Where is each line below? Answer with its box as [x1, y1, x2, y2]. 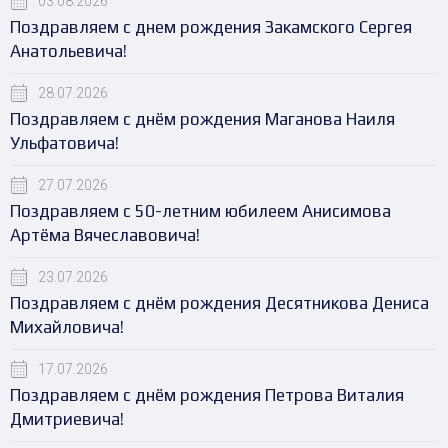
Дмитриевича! [10, 409, 124, 429]
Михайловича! [10, 317, 124, 337]
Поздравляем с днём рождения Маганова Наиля [10, 109, 395, 129]
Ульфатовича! [10, 133, 119, 153]
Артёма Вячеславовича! [10, 225, 200, 245]
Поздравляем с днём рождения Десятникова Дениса [10, 293, 429, 313]
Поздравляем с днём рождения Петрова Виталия [10, 385, 404, 405]
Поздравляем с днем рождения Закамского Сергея [10, 17, 412, 37]
